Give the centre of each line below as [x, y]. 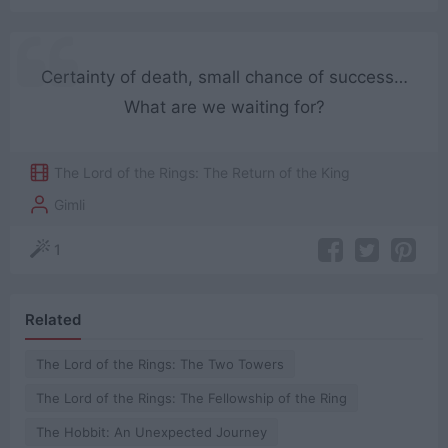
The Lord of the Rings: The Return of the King [202, 172]
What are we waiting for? [224, 106]
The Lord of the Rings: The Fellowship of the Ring [191, 398]
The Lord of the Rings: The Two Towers [160, 364]
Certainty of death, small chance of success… [224, 76]
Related [53, 320]
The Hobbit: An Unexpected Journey [151, 432]
